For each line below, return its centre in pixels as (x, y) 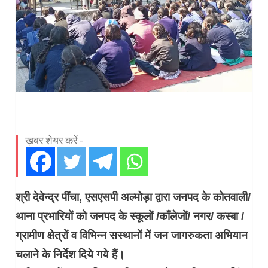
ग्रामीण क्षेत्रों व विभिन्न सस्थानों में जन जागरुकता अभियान (132, 236)
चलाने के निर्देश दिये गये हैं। (71, 255)
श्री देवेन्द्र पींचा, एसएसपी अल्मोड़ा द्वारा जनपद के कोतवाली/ (133, 197)
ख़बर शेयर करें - (54, 140)
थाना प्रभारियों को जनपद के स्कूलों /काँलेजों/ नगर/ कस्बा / (130, 217)
